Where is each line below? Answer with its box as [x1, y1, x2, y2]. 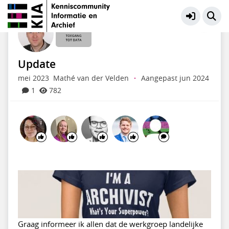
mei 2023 [17, 73, 49, 83]
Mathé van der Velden [53, 73, 129, 83]
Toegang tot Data [37, 9, 96, 18]
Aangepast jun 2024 [141, 73, 209, 83]
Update [17, 56, 56, 71]
